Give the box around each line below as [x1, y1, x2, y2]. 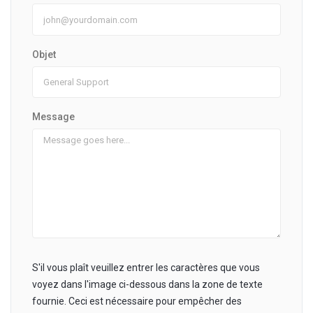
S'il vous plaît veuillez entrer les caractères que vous [32, 261, 260, 273]
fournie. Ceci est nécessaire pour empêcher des [32, 295, 242, 307]
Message [32, 110, 75, 122]
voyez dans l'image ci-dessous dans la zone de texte [32, 278, 263, 290]
